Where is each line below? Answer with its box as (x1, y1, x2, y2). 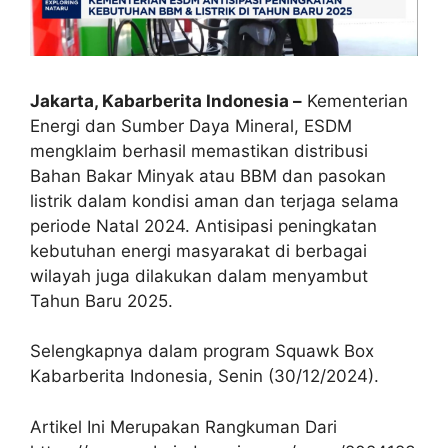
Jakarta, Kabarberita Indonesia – (30, 90, 302, 111)
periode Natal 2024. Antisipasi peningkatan (30, 215, 377, 236)
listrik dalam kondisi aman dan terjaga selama (30, 190, 399, 211)
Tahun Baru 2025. (30, 290, 173, 311)
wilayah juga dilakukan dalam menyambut (30, 265, 368, 286)
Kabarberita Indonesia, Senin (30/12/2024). (30, 366, 379, 387)
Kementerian (302, 90, 408, 111)
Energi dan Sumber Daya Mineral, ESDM (30, 115, 352, 136)
